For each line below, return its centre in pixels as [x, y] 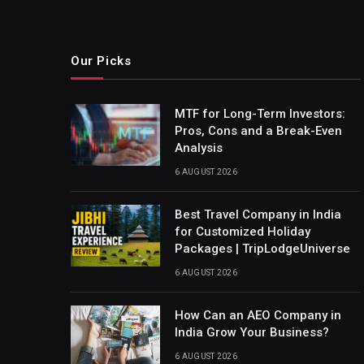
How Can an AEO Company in [258, 315]
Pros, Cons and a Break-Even [258, 130]
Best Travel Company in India [258, 214]
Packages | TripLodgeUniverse [262, 248]
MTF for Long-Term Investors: [260, 113]
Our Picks [101, 61]
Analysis [199, 147]
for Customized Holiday [243, 231]
